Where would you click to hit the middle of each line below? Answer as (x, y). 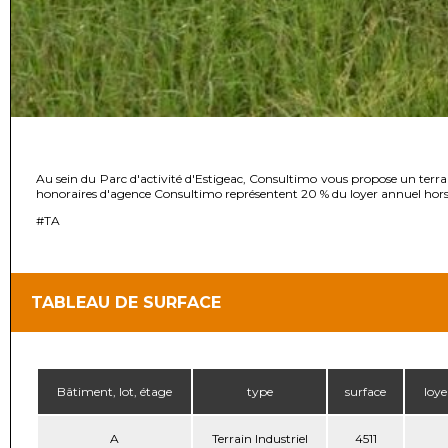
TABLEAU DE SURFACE (126, 302)
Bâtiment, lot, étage (114, 391)
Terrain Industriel (259, 438)
